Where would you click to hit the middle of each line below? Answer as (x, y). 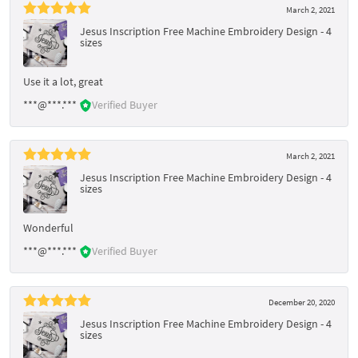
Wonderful (48, 227)
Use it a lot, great (63, 81)
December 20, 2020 (302, 302)
